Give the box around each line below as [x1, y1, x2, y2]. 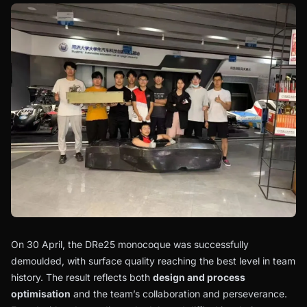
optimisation [11, 287, 71, 299]
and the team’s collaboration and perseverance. [71, 287, 287, 299]
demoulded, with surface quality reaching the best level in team [11, 254, 295, 267]
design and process [153, 271, 245, 283]
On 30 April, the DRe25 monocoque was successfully [11, 238, 249, 250]
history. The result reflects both [11, 271, 153, 283]
